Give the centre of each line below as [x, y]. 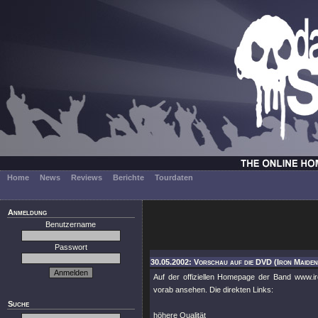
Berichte [128, 177]
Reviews [87, 177]
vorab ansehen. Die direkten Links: [213, 290]
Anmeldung [27, 212]
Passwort [71, 247]
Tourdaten [174, 177]
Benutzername [71, 224]
